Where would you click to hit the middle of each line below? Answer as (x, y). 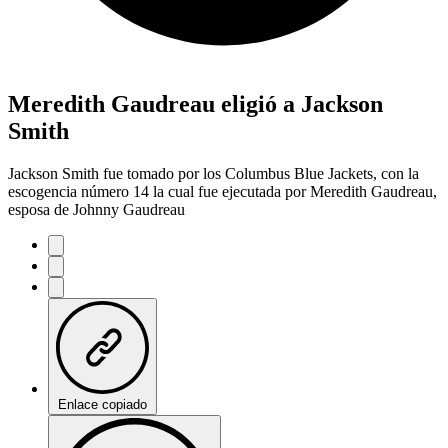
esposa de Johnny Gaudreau (96, 209)
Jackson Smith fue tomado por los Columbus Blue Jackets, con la (213, 173)
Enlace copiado (102, 404)
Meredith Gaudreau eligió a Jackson (195, 103)
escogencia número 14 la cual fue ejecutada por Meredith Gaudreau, (222, 191)
